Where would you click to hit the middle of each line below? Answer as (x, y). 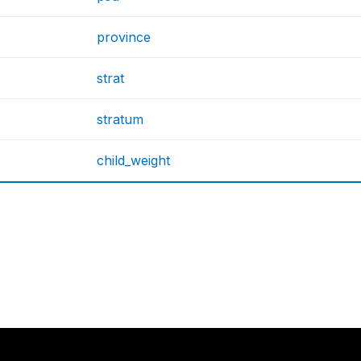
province (124, 37)
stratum (120, 119)
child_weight (134, 160)
